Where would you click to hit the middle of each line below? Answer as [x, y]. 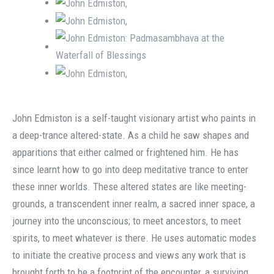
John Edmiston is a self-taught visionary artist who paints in [134, 118]
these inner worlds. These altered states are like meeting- [129, 187]
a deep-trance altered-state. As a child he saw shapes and [131, 135]
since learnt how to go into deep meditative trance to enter [130, 170]
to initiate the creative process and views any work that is [129, 255]
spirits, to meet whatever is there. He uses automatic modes [134, 238]
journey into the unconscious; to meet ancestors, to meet [127, 221]
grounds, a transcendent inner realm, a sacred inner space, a [134, 204]
